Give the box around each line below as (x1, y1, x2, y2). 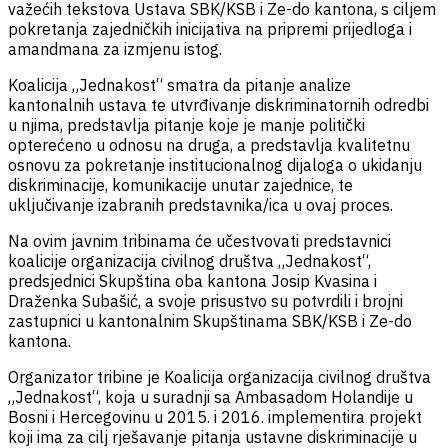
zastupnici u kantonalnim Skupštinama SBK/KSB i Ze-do (8, 310, 412, 331)
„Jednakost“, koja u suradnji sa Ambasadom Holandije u (8, 386, 413, 407)
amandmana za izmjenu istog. (8, 38, 222, 59)
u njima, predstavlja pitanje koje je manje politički (8, 114, 365, 135)
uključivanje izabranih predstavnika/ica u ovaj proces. (8, 194, 393, 215)
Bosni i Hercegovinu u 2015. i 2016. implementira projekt (8, 406, 422, 427)
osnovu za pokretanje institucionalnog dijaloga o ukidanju (8, 154, 422, 175)
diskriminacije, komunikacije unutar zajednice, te (8, 174, 353, 195)
